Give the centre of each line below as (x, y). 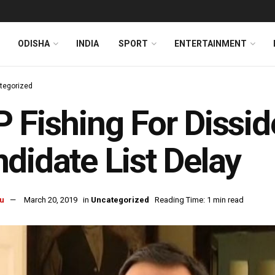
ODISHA (34, 44)
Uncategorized (120, 200)
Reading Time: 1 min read (199, 200)
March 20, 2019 (51, 200)
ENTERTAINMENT (211, 44)
